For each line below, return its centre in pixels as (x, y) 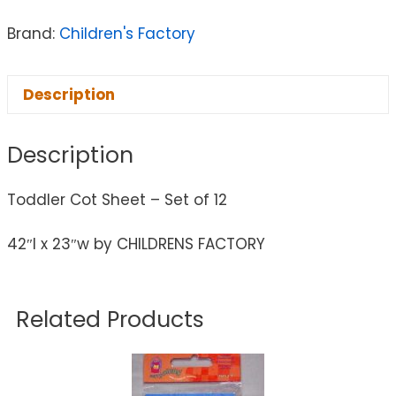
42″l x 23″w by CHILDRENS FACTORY (136, 244)
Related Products (110, 320)
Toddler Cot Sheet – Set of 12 (117, 199)
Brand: (33, 34)
